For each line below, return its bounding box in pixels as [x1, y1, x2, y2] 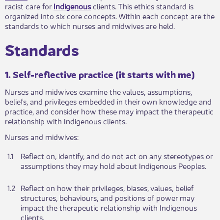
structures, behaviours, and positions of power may [21, 192, 194, 203]
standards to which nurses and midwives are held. [5, 20, 175, 31]
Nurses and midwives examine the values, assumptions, [5, 85, 192, 97]
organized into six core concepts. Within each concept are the [5, 10, 215, 22]
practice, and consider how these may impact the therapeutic [5, 105, 214, 117]
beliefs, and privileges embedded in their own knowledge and [5, 95, 212, 107]
